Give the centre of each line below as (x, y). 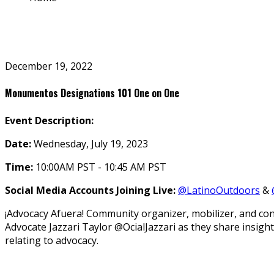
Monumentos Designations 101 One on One (92, 93)
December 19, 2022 (49, 66)
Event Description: (49, 120)
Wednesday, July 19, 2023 (91, 143)
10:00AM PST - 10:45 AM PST (101, 167)
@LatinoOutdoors (219, 190)
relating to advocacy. (52, 240)
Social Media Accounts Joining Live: (90, 190)
